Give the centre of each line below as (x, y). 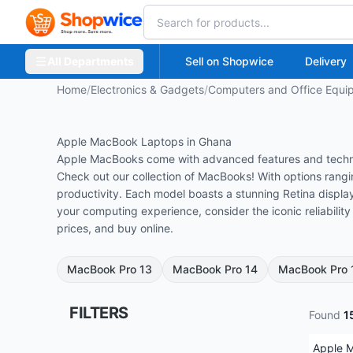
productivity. (89, 193)
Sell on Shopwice (229, 61)
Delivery (326, 61)
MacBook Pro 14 (215, 269)
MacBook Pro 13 (110, 269)
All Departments (91, 61)
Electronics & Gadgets (147, 89)
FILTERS (99, 313)
